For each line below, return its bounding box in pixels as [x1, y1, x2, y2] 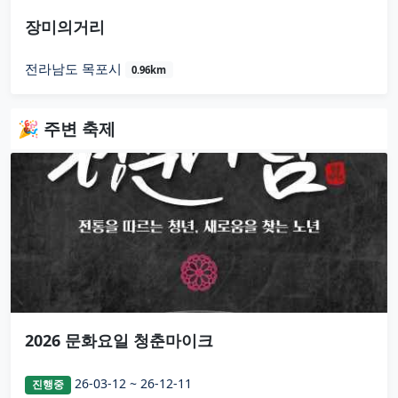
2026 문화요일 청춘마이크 [25, 330, 213, 352]
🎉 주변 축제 [18, 115, 115, 140]
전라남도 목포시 [25, 60, 125, 78]
